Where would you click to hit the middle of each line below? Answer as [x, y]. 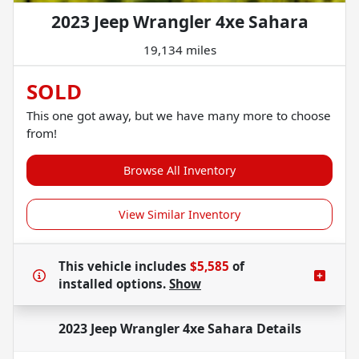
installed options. [114, 283]
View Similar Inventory [179, 214]
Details [277, 328]
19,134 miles [179, 49]
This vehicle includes [124, 266]
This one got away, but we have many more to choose [179, 115]
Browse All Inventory [179, 170]
